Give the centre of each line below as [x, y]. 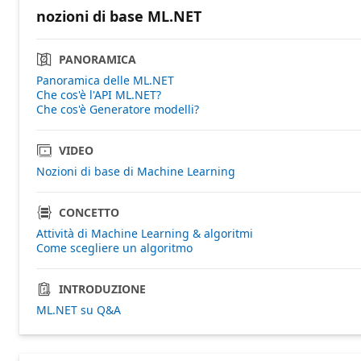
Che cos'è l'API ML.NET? [99, 94]
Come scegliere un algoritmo [114, 247]
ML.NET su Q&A [79, 309]
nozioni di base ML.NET [119, 16]
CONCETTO [89, 212]
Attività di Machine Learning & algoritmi [145, 233]
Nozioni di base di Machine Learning [136, 171]
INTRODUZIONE [102, 288]
